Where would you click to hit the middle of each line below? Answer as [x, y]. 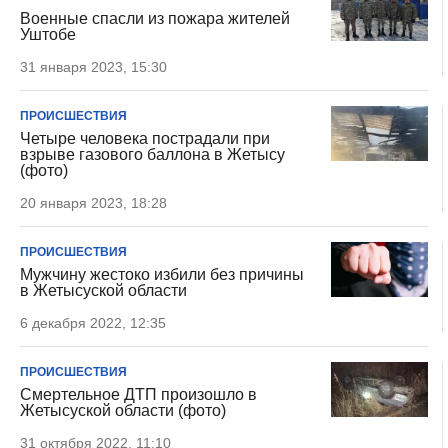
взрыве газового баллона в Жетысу [152, 154]
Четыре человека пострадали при [145, 138]
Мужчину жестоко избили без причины [162, 274]
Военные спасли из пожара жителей [155, 18]
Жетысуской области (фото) [123, 410]
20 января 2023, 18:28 [93, 203]
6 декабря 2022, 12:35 [93, 323]
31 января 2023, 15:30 [93, 67]
